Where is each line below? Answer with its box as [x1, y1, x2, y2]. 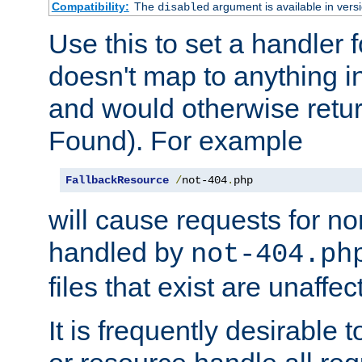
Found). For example [48, 125, 303, 157]
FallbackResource [65, 174, 169, 187]
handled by [48, 237, 191, 268]
